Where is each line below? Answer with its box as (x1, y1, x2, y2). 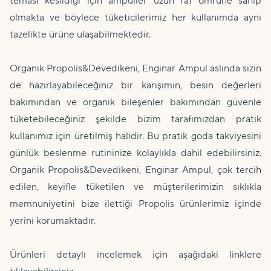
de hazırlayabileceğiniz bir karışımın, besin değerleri (10, 79, 261, 91)
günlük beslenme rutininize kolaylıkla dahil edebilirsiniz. (10, 147, 261, 159)
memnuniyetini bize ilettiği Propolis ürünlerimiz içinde (10, 198, 261, 210)
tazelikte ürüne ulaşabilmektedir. (10, 28, 158, 41)
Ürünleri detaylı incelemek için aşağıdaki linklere (10, 249, 261, 261)
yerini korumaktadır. (10, 215, 96, 227)
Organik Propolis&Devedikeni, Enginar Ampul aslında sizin (10, 62, 261, 74)
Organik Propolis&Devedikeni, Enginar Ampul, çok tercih (10, 164, 261, 176)
